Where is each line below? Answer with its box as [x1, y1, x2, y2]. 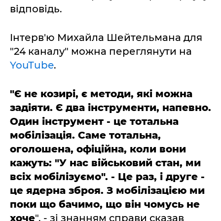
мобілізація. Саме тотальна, [10, 129, 161, 141]
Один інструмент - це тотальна [10, 115, 179, 127]
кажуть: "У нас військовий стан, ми [10, 157, 201, 169]
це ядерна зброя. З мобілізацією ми [10, 184, 205, 196]
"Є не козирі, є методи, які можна [10, 88, 192, 100]
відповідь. [10, 3, 62, 15]
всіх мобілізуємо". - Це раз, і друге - [10, 171, 205, 183]
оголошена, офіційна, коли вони [10, 143, 186, 155]
